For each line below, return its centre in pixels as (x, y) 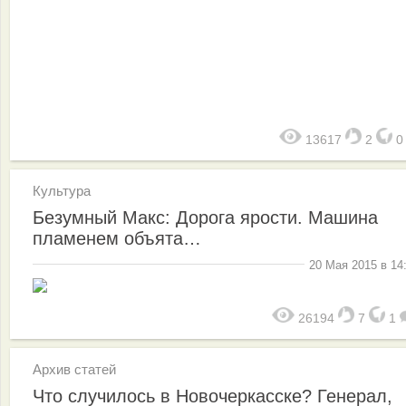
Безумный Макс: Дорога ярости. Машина (205, 217)
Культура (62, 190)
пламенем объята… (117, 238)
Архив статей (74, 369)
